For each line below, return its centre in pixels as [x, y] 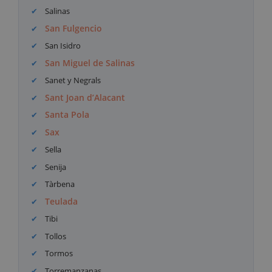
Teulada [62, 201]
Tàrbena [59, 184]
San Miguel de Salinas [90, 63]
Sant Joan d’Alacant [85, 97]
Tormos [58, 253]
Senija [55, 167]
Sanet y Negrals [72, 80]
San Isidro [62, 46]
